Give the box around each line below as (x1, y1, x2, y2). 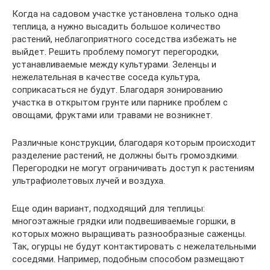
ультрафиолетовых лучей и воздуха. (12, 175, 165, 186)
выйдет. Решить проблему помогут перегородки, (12, 46, 219, 57)
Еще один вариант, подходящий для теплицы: (12, 202, 205, 214)
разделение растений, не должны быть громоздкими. (12, 149, 239, 161)
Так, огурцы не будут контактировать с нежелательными (12, 240, 256, 252)
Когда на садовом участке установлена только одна (12, 8, 238, 19)
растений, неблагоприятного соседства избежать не (12, 33, 237, 45)
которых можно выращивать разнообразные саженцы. (12, 228, 246, 239)
